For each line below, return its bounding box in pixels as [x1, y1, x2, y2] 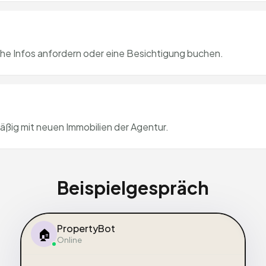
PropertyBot [57, 221, 115, 235]
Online [57, 235, 82, 245]
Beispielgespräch [57, 176, 209, 199]
